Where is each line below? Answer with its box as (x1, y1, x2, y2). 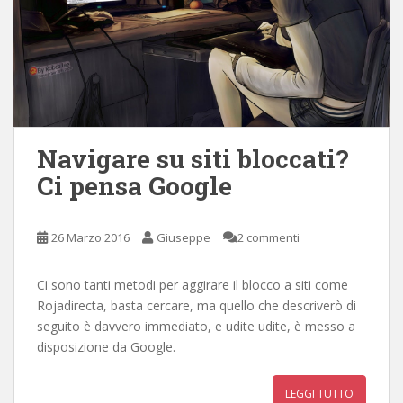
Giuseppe (157, 228, 210, 246)
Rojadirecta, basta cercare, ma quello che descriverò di (37, 296, 356, 314)
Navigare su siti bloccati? (37, 141, 348, 175)
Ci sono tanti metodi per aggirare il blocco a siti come (37, 275, 348, 293)
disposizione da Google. (37, 337, 175, 355)
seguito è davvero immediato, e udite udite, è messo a (37, 317, 355, 335)
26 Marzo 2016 (51, 228, 130, 246)
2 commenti (237, 228, 300, 246)
